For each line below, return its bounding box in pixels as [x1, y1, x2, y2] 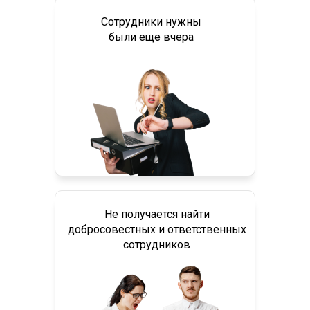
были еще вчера [109, 30, 194, 44]
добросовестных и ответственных [67, 223, 246, 236]
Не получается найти [104, 208, 210, 221]
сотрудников [123, 238, 190, 251]
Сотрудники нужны [101, 15, 201, 28]
